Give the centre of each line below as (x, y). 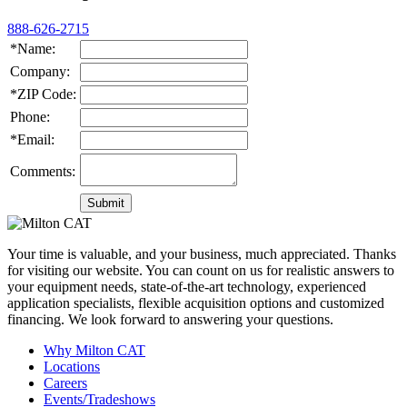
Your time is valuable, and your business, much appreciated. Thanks (202, 254)
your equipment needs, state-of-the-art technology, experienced (187, 287)
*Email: (32, 140)
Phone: (30, 117)
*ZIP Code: (43, 94)
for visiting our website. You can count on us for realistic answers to (201, 271)
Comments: (43, 172)
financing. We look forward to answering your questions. (170, 320)
